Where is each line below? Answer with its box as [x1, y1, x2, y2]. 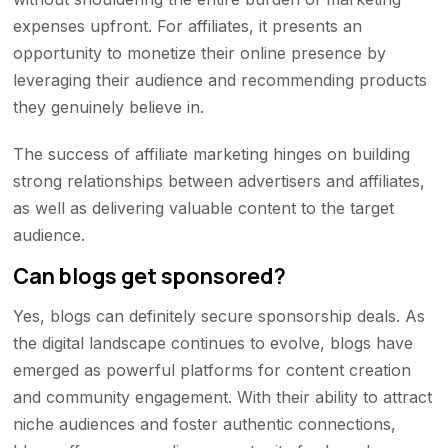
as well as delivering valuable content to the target [13, 198, 395, 219]
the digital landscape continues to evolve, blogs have [13, 332, 414, 353]
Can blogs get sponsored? [13, 261, 287, 291]
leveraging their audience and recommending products [13, 70, 428, 91]
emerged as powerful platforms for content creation [13, 359, 412, 380]
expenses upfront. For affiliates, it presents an [13, 16, 363, 37]
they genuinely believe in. [13, 97, 205, 118]
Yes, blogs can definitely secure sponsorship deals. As [13, 305, 426, 326]
